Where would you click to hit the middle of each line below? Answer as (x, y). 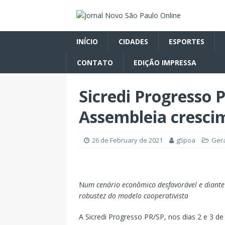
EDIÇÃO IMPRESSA (165, 63)
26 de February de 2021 (127, 140)
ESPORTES (187, 41)
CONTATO (95, 63)
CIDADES (133, 41)
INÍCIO (87, 41)
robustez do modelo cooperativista (134, 196)
